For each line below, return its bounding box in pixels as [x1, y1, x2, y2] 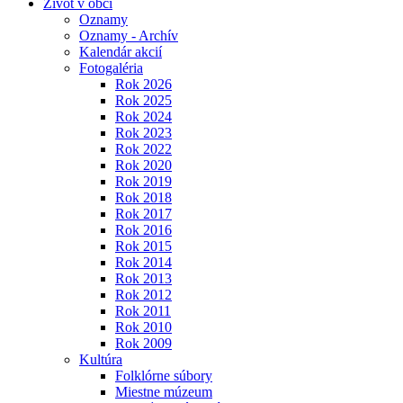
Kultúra [79, 352, 122, 367]
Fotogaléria [79, 60, 143, 76]
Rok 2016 [115, 222, 172, 237]
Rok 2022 [115, 141, 172, 157]
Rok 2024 [115, 109, 172, 124]
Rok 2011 [115, 303, 171, 318]
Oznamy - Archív [79, 28, 178, 43]
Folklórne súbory [115, 368, 212, 383]
